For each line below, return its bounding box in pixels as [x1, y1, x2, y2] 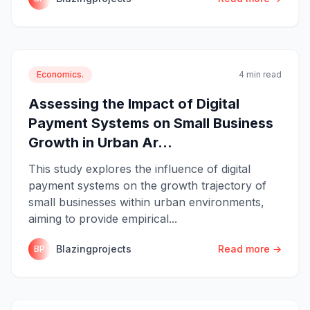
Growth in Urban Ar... [28, 134, 172, 151]
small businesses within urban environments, [28, 194, 264, 209]
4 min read [239, 69, 282, 80]
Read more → [218, 242, 282, 255]
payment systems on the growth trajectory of [28, 178, 266, 192]
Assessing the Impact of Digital [28, 95, 239, 112]
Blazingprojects [56, 242, 131, 255]
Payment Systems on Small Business [28, 114, 273, 131]
